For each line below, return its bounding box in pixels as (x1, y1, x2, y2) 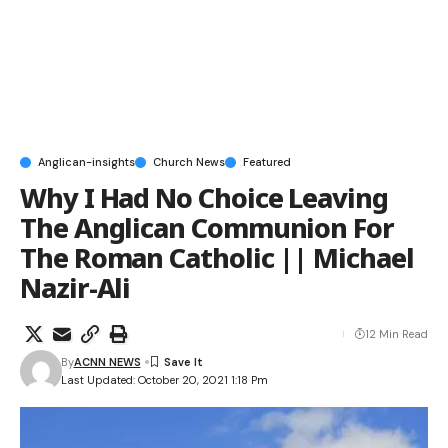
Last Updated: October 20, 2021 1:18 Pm (60, 373, 268, 388)
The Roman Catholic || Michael (20, 238, 414, 276)
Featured (243, 154, 291, 169)
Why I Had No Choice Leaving (20, 178, 388, 216)
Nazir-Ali (20, 268, 131, 306)
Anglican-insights (38, 154, 135, 169)
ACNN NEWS (73, 354, 141, 369)
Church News (153, 154, 225, 169)
